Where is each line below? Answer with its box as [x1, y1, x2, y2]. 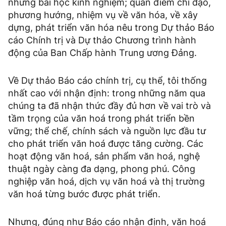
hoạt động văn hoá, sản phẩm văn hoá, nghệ [8, 151, 200, 162]
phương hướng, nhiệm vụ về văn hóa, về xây [8, 10, 198, 21]
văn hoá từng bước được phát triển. [8, 189, 160, 200]
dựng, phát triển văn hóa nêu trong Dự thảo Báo [8, 22, 214, 33]
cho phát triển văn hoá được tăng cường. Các [8, 138, 203, 149]
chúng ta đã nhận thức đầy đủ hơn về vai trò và [8, 100, 211, 111]
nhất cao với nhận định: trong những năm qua [8, 88, 205, 99]
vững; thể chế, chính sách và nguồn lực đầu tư [8, 126, 206, 137]
